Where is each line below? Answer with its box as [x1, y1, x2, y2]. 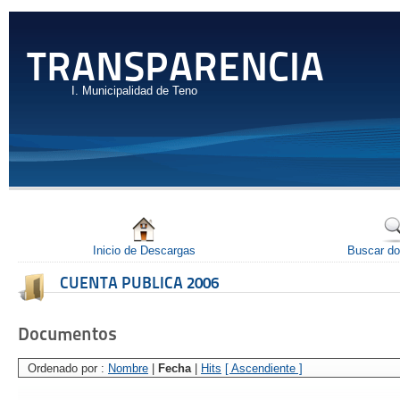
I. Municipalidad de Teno [71, 84, 197, 98]
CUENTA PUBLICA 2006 [60, 272, 219, 292]
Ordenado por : [28, 361, 108, 375]
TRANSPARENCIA [27, 43, 324, 91]
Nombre [108, 361, 148, 375]
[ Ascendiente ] [225, 361, 303, 375]
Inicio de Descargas [92, 243, 196, 257]
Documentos [18, 322, 117, 345]
